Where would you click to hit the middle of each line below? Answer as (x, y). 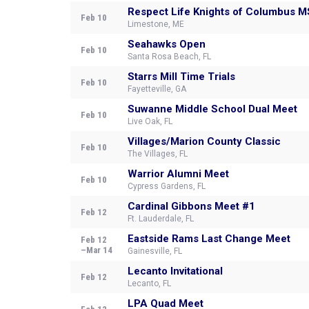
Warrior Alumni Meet (178, 174)
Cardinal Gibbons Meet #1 (191, 206)
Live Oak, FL (150, 121)
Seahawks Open (167, 44)
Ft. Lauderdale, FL (161, 219)
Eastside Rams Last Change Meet (209, 239)
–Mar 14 (97, 250)
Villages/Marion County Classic (204, 141)
